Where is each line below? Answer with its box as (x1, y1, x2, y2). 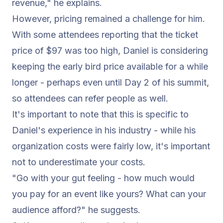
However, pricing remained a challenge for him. (12, 13, 205, 24)
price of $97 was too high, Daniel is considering (12, 45, 208, 56)
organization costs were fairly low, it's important (12, 141, 210, 151)
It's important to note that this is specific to (12, 109, 189, 119)
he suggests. (86, 205, 140, 215)
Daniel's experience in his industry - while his (12, 125, 196, 135)
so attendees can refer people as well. (12, 93, 168, 104)
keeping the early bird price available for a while (12, 61, 208, 72)
